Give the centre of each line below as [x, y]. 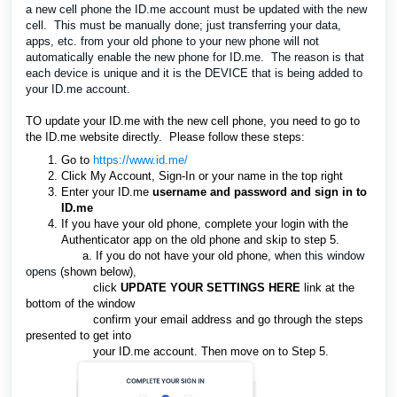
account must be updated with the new [268, 9]
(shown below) [95, 272]
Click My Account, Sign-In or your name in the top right [202, 176]
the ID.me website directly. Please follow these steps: [165, 137]
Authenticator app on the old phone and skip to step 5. [202, 240]
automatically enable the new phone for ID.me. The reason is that [195, 57]
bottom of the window [84, 304]
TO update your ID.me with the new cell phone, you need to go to [193, 121]
